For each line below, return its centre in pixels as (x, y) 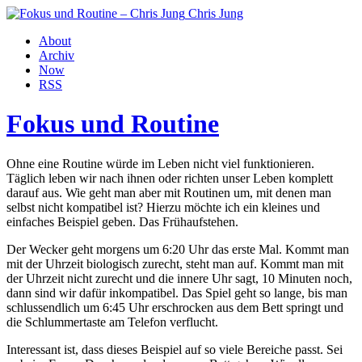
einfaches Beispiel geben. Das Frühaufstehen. (122, 221)
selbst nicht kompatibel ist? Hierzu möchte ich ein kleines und (163, 207)
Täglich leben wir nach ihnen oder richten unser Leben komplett (170, 178)
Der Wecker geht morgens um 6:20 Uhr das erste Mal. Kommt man (178, 249)
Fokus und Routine (113, 124)
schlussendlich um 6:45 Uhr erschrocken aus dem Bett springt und (175, 307)
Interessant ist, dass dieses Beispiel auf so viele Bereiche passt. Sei (175, 349)
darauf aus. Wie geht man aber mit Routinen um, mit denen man (169, 192)
